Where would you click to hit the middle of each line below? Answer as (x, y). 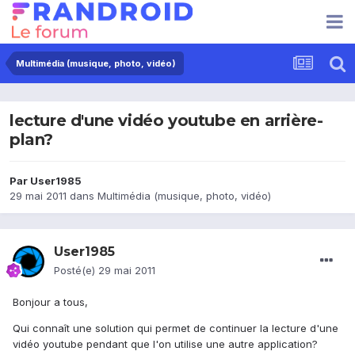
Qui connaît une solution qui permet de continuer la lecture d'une (176, 328)
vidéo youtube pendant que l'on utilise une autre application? (165, 344)
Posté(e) (76, 271)
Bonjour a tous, (50, 302)
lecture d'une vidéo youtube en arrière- (166, 121)
